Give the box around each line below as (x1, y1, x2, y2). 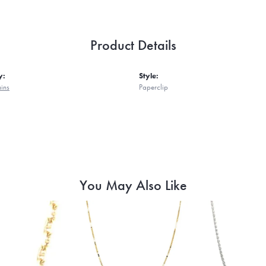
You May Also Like (79, 175, 187, 194)
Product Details (90, 35, 176, 54)
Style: (139, 70, 159, 81)
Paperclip (139, 81, 168, 92)
